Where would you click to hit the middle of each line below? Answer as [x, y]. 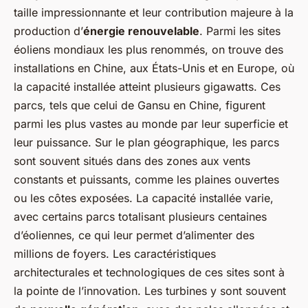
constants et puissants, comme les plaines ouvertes [146, 179]
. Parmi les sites [240, 31]
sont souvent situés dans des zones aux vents [132, 161]
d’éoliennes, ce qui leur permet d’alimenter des [134, 235]
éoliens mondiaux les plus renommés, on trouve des [148, 49]
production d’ [48, 31]
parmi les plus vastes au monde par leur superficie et [151, 123]
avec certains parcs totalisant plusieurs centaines [140, 216]
